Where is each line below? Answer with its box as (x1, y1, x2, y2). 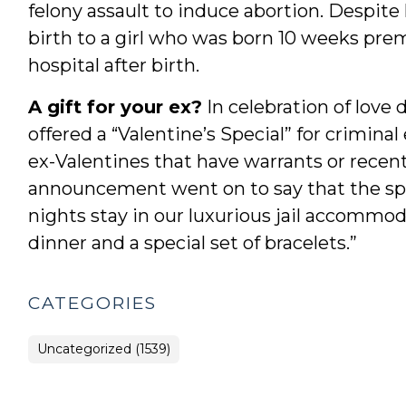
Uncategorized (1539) (36, 340, 170, 357)
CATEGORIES (27, 292, 157, 314)
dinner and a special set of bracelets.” (27, 231, 357, 254)
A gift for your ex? (27, 95, 202, 118)
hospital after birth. (27, 53, 199, 76)
